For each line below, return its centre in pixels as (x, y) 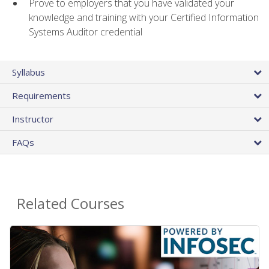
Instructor (33, 119)
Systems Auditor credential (86, 32)
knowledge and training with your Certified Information (144, 17)
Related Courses (71, 204)
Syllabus (29, 72)
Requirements (41, 96)
